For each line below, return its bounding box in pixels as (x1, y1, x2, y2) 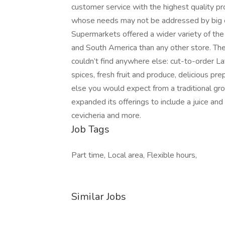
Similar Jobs (71, 190, 126, 203)
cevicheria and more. (71, 110, 141, 121)
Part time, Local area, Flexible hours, (71, 150, 197, 161)
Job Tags (71, 123, 109, 136)
